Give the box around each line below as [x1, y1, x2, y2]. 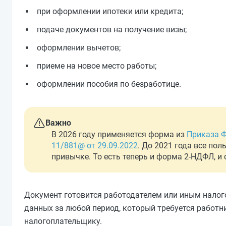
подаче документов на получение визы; [37, 25, 187, 34]
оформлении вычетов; [37, 43, 121, 52]
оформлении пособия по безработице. [37, 79, 181, 89]
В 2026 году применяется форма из [51, 130, 187, 139]
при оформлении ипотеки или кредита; [37, 7, 183, 16]
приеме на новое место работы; [37, 61, 156, 71]
